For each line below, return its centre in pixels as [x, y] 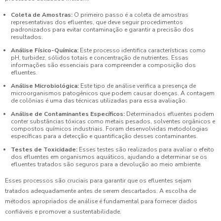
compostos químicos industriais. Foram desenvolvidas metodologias [110, 129]
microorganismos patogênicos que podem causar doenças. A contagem [113, 93]
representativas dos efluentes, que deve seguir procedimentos [97, 22]
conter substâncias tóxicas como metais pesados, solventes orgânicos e [113, 121]
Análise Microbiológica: [45, 86]
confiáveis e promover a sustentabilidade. [63, 212]
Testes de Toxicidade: [44, 149]
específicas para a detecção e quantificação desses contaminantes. [104, 136]
